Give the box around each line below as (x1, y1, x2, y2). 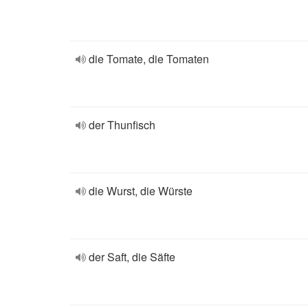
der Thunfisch (89, 117, 155, 133)
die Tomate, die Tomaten (89, 51, 209, 67)
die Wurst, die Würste (89, 183, 192, 199)
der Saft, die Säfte (89, 249, 175, 265)
